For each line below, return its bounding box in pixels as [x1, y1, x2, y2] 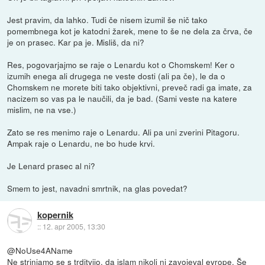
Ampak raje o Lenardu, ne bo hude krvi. [7, 137, 156, 149]
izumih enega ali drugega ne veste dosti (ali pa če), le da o [7, 69, 226, 82]
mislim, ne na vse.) [7, 103, 77, 115]
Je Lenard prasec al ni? [7, 159, 96, 172]
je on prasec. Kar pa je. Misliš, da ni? [7, 35, 145, 48]
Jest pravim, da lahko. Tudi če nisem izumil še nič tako [7, 13, 208, 25]
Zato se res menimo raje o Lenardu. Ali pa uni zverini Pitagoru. [7, 125, 240, 138]
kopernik [37, 208, 73, 221]
